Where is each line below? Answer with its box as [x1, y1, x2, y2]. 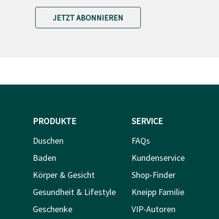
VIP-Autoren [131, 203, 175, 215]
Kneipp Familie [131, 186, 184, 197]
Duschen [33, 134, 64, 146]
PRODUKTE [33, 115, 76, 127]
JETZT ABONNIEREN [53, 12, 123, 22]
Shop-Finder [131, 169, 175, 180]
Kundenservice [131, 152, 185, 163]
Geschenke [33, 203, 72, 215]
